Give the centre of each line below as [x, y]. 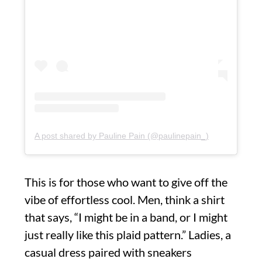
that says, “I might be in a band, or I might [126, 217]
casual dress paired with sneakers [108, 252]
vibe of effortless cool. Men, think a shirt [125, 199]
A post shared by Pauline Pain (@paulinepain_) [122, 135]
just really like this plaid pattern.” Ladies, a [128, 234]
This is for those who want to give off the [126, 182]
